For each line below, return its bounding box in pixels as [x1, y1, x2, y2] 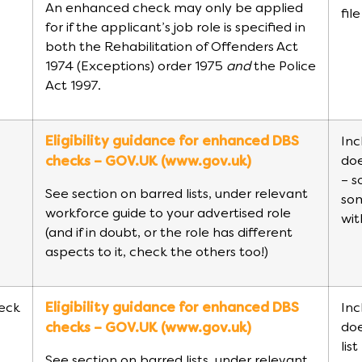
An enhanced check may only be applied [45, 2, 303, 15]
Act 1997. [45, 79, 101, 93]
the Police [250, 60, 316, 74]
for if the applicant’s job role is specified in [45, 21, 305, 35]
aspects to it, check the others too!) [45, 246, 268, 259]
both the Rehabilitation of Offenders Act [45, 40, 298, 54]
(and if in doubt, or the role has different [45, 226, 293, 240]
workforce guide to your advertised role [45, 207, 291, 221]
